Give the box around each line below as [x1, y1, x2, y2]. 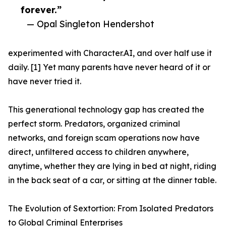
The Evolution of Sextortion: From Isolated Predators [8, 203, 213, 214]
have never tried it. [8, 76, 81, 87]
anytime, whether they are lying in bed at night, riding [8, 161, 216, 172]
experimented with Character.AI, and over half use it [8, 48, 212, 59]
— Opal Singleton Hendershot [27, 18, 154, 30]
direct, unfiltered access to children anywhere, [8, 147, 189, 157]
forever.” [21, 4, 62, 16]
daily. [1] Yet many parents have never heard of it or [8, 62, 210, 73]
